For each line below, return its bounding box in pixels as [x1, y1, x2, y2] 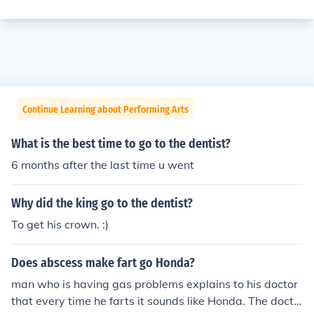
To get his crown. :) [11, 217, 109, 231]
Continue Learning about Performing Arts [22, 104, 189, 116]
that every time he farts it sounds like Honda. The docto [11, 294, 300, 308]
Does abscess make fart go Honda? [11, 255, 195, 271]
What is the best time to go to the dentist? [11, 136, 231, 151]
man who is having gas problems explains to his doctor [11, 277, 298, 291]
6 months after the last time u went [11, 158, 194, 172]
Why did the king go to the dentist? [11, 196, 193, 211]
